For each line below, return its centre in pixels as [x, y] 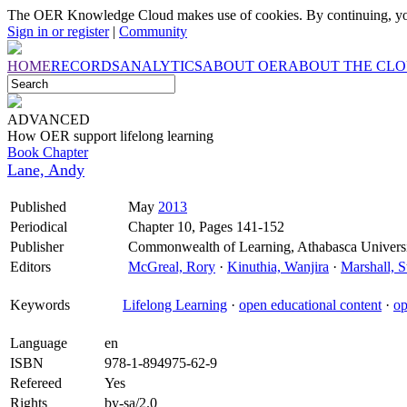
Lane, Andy [46, 170]
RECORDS [85, 66]
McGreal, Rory [172, 267]
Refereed [36, 383]
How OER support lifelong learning [110, 136]
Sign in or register [58, 31]
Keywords [40, 305]
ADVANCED [49, 119]
